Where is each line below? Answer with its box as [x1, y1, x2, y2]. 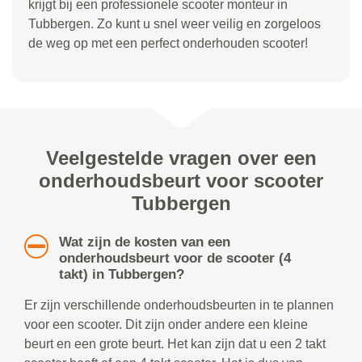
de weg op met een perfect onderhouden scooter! [28, 36, 308, 50]
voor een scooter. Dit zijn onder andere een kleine [24, 317, 308, 331]
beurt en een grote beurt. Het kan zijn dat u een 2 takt [24, 336, 326, 351]
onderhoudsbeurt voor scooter [39, 169, 323, 192]
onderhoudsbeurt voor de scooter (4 [58, 250, 291, 266]
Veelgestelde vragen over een [45, 146, 317, 169]
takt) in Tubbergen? [58, 266, 184, 282]
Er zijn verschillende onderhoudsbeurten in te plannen [24, 297, 334, 312]
